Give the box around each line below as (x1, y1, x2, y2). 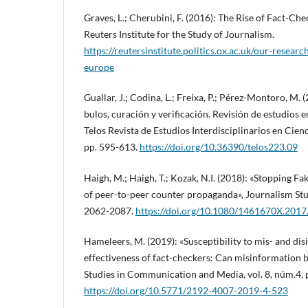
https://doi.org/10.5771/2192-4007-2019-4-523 (84, 284, 288, 296)
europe (84, 61, 114, 74)
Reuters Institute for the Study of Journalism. (84, 28, 274, 41)
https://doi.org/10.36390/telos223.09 (140, 141, 298, 153)
